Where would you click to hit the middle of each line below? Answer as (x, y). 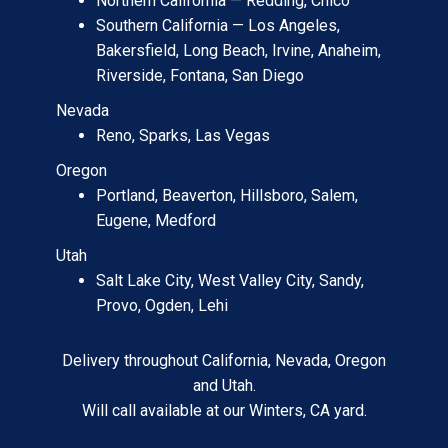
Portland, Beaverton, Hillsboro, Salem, (227, 196)
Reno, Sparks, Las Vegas (183, 136)
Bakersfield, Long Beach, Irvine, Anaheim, (238, 51)
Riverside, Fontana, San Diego (200, 76)
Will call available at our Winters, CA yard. (224, 411)
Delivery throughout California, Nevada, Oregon (224, 361)
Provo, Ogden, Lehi (162, 306)
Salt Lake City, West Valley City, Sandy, (230, 281)
